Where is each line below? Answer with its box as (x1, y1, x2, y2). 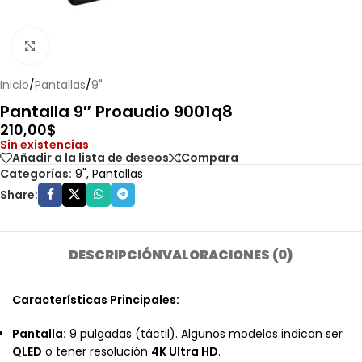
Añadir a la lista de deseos (12, 149, 169, 166)
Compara (181, 149, 238, 166)
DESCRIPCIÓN (69, 245, 163, 264)
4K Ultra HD (151, 343, 218, 360)
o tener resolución (42, 343, 151, 360)
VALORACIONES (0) (162, 245, 293, 264)
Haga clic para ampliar (48, 38, 174, 53)
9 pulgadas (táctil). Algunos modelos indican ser (66, 325, 343, 342)
